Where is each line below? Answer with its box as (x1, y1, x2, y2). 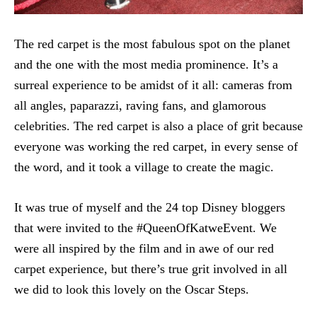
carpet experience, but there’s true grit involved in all (14, 261, 287, 276)
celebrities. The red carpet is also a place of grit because (14, 118, 303, 133)
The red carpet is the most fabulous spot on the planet (14, 36, 290, 51)
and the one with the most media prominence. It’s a (14, 57, 278, 71)
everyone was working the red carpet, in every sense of (14, 139, 298, 154)
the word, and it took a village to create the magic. (14, 159, 274, 174)
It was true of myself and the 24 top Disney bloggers (14, 200, 285, 214)
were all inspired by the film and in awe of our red (14, 241, 274, 255)
